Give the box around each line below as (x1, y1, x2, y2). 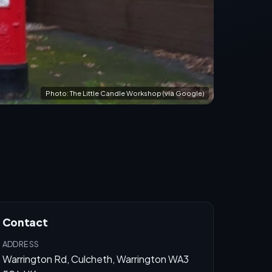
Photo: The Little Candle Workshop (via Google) (46, 88, 204, 97)
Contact (2, 215, 48, 229)
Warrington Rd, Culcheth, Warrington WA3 (2, 252, 189, 265)
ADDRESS (2, 239, 39, 249)
